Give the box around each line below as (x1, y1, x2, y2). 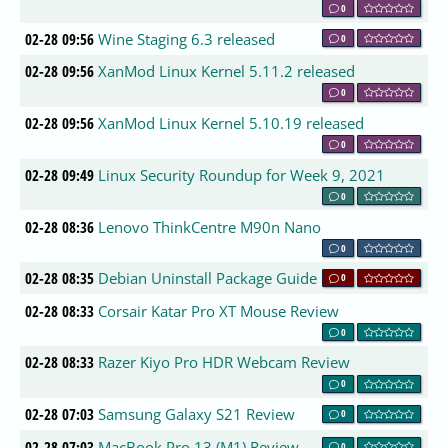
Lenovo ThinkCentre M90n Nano (98, 216, 322, 237)
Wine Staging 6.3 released (98, 28, 276, 49)
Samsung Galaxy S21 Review (98, 404, 296, 425)
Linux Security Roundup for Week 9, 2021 (98, 164, 386, 185)
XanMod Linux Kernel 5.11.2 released (98, 60, 356, 81)
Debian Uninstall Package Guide (98, 268, 318, 289)
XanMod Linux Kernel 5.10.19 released (98, 112, 365, 133)
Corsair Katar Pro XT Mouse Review (98, 300, 340, 321)
